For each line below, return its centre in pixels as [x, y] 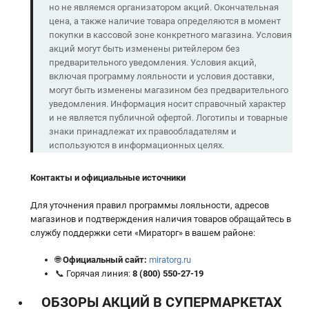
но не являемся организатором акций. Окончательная [163, 8]
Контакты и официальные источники [108, 178]
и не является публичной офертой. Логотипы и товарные [168, 118]
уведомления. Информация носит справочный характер [167, 104]
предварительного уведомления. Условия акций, [152, 63]
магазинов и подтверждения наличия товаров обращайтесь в [161, 219]
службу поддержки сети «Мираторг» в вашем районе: [143, 232]
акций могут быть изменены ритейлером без [144, 49]
